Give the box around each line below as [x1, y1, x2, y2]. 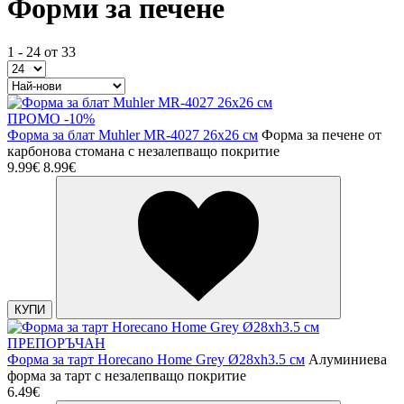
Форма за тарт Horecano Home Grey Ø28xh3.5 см [7, 352, 305, 368]
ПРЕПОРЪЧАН [7, 335, 106, 352]
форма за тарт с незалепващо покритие [7, 368, 246, 384]
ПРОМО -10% [7, 111, 95, 127]
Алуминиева [308, 352, 387, 368]
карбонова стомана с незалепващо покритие [7, 143, 280, 160]
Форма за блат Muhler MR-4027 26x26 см [7, 127, 258, 143]
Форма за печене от [262, 127, 381, 143]
